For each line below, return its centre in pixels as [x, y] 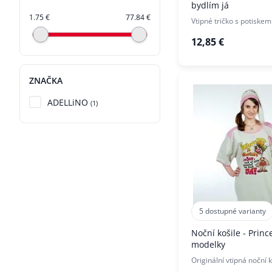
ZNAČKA [46, 81]
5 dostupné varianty [232, 211]
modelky [208, 245]
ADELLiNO [68, 103]
